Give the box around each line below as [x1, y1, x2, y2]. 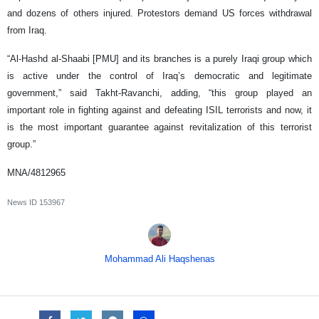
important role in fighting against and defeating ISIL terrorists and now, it [7, 104, 312, 115]
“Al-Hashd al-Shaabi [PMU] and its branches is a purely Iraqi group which [7, 53, 312, 64]
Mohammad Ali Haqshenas [104, 253, 215, 264]
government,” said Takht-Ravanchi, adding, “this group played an [7, 87, 312, 98]
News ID [7, 197, 39, 206]
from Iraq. [7, 24, 47, 36]
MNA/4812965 [7, 167, 66, 178]
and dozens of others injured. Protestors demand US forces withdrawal [7, 7, 312, 19]
